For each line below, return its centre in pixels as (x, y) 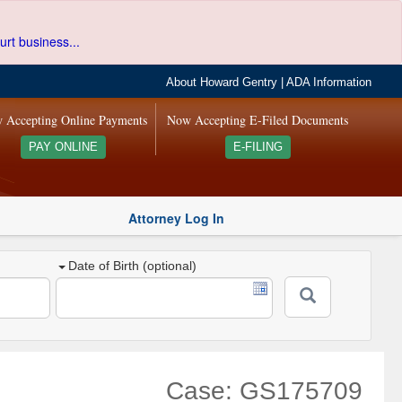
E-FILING (258, 147)
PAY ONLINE (63, 147)
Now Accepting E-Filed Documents (258, 120)
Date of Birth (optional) (133, 266)
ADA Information (329, 83)
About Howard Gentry (222, 83)
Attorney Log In (176, 218)
